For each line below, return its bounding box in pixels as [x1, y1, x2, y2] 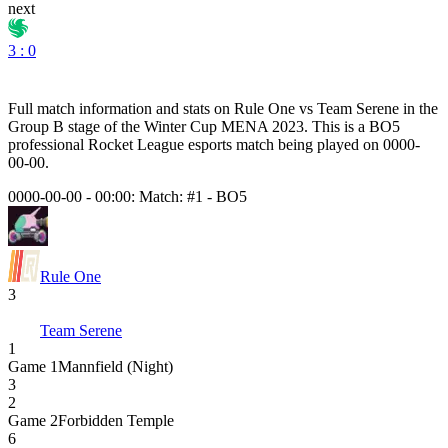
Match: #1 [139, 187, 203, 205]
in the [399, 99, 438, 117]
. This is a [304, 117, 369, 135]
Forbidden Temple [58, 411, 174, 429]
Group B [8, 117, 64, 135]
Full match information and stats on [8, 99, 234, 117]
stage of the [64, 117, 144, 135]
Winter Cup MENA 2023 [144, 117, 304, 135]
